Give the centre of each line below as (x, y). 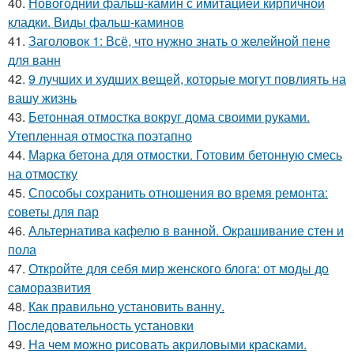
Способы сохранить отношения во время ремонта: (178, 192)
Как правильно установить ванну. (126, 306)
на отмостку (43, 173)
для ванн (34, 59)
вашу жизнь (42, 97)
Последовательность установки (101, 325)
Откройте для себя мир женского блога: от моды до (179, 268)
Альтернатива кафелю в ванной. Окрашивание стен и (186, 230)
